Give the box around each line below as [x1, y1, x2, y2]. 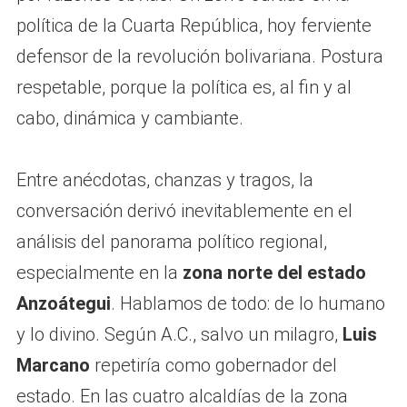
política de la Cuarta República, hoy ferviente [15, 15, 372, 37]
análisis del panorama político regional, [15, 231, 327, 253]
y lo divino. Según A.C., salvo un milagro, [15, 323, 342, 346]
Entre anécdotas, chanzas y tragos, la [15, 169, 313, 192]
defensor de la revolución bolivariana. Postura [15, 45, 383, 68]
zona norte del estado [182, 262, 366, 284]
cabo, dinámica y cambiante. [15, 107, 243, 130]
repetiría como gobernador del [89, 354, 337, 377]
